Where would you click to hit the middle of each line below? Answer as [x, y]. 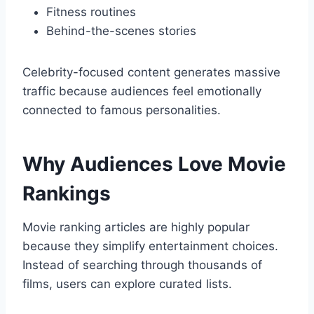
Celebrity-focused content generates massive [151, 73]
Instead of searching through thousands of [142, 265]
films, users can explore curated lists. [127, 284]
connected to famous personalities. [122, 110]
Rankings [67, 194]
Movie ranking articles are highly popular [136, 227]
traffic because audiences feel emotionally [142, 91]
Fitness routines [91, 12]
